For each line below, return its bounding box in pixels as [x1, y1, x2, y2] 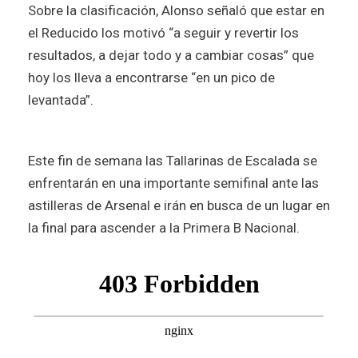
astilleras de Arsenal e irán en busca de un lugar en [28, 197, 330, 213]
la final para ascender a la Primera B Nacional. [28, 219, 303, 236]
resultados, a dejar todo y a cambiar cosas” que [28, 46, 314, 63]
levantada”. [28, 91, 97, 108]
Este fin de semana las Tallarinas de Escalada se [28, 152, 317, 169]
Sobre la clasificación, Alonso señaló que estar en [28, 2, 324, 18]
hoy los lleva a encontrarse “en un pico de [28, 69, 275, 86]
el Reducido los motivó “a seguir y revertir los [28, 24, 299, 41]
